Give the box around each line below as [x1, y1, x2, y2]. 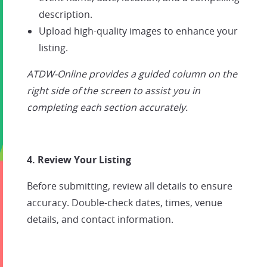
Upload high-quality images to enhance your [39, 24, 238, 38]
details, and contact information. [27, 213, 173, 226]
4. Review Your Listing [27, 153, 131, 166]
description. [39, 8, 92, 21]
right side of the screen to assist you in [27, 84, 200, 97]
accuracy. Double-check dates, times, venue [27, 196, 222, 209]
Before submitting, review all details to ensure [27, 179, 232, 193]
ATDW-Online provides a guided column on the [27, 67, 237, 80]
